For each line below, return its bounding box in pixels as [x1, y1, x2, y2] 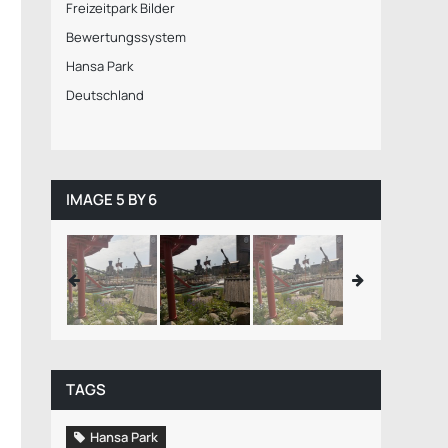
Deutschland [65, 86, 144, 104]
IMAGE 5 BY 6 [65, 189, 157, 210]
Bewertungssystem [65, 28, 186, 46]
